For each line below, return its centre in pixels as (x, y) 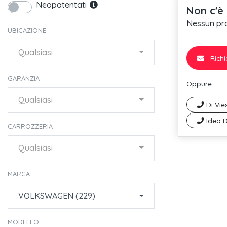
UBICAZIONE (27, 30)
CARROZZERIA (30, 126)
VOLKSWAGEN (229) (57, 196)
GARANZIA (24, 78)
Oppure (199, 83)
